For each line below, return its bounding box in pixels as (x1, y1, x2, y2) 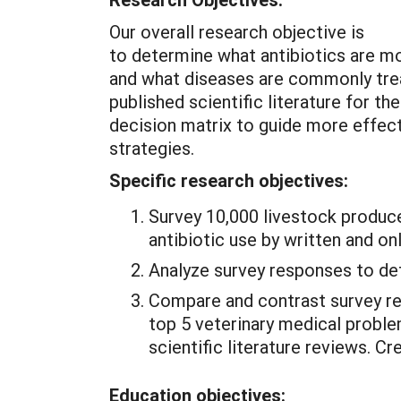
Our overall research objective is (109, 20, 364, 43)
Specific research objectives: (109, 168, 348, 192)
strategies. (109, 136, 199, 159)
